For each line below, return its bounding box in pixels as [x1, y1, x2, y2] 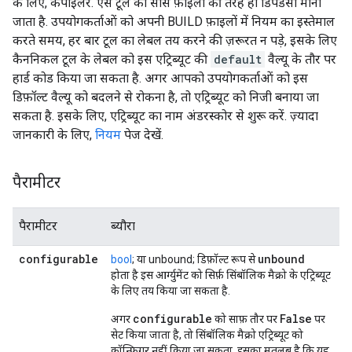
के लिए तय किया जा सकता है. [111, 284, 230, 297]
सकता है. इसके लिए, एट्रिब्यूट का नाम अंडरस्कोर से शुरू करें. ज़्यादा [13, 108, 318, 123]
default [214, 52, 262, 67]
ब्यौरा [111, 218, 135, 233]
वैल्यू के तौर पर [265, 52, 336, 67]
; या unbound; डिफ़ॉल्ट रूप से [132, 253, 258, 266]
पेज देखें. [121, 127, 163, 142]
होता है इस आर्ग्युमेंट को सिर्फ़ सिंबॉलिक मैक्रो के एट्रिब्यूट [111, 269, 331, 281]
